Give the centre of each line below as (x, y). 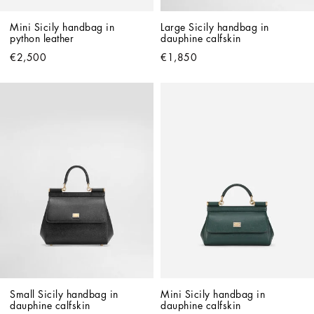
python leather (42, 38)
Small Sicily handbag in (64, 294)
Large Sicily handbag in (215, 27)
